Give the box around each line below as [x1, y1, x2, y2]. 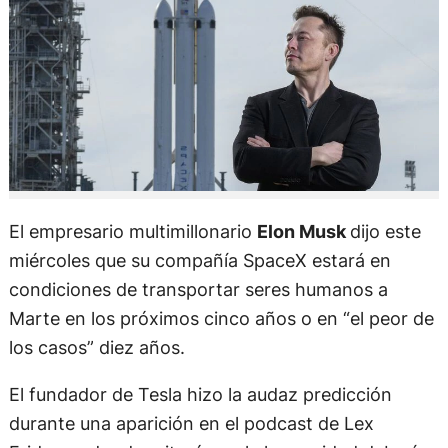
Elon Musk [256, 220, 350, 243]
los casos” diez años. [8, 336, 185, 359]
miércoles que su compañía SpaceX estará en [8, 249, 391, 272]
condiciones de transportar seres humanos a [8, 278, 388, 301]
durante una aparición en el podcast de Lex [8, 412, 374, 435]
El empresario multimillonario [8, 220, 257, 243]
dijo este [349, 220, 421, 243]
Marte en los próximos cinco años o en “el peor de [8, 307, 434, 330]
